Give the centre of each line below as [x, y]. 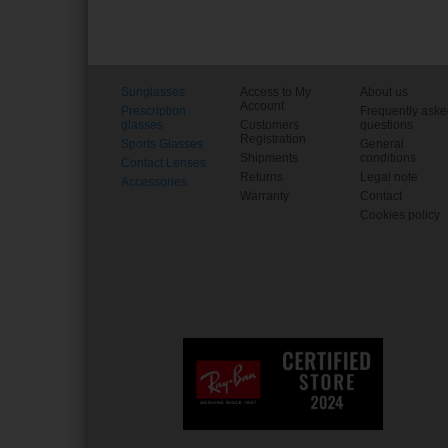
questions [387, 124]
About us [384, 91]
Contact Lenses [163, 162]
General [382, 143]
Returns [262, 176]
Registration [273, 138]
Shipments [269, 157]
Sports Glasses [161, 143]
